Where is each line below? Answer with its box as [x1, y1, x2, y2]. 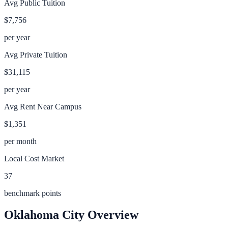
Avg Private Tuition [4, 50, 67, 59]
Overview [84, 208, 138, 221]
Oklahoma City [4, 208, 84, 221]
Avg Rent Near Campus [4, 102, 81, 111]
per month [4, 136, 37, 146]
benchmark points [4, 188, 61, 197]
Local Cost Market [4, 154, 64, 163]
